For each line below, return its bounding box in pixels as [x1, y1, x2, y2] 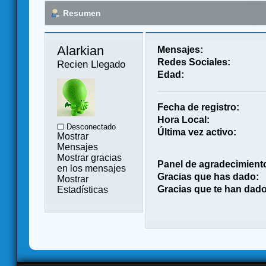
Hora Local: [157, 114, 210, 125]
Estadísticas [57, 184, 108, 195]
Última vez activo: [157, 126, 237, 137]
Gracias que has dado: [157, 171, 259, 182]
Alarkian [57, 43, 107, 58]
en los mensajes [57, 163, 126, 173]
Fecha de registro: [157, 102, 240, 112]
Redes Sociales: [157, 56, 231, 67]
